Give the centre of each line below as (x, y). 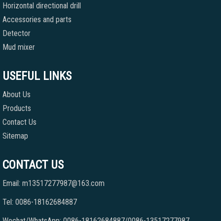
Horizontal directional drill (42, 6)
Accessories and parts (37, 20)
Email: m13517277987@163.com (54, 184)
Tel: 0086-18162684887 (40, 202)
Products (17, 109)
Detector (17, 34)
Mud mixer (19, 47)
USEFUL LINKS (37, 76)
